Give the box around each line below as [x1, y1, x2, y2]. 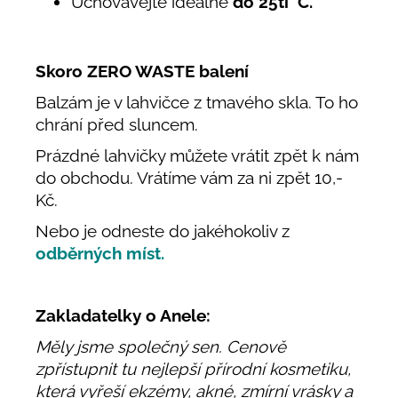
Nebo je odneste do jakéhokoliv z [36, 221, 290, 242]
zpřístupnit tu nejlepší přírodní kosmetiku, [36, 359, 351, 379]
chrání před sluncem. [36, 115, 198, 135]
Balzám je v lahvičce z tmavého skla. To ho [36, 92, 358, 113]
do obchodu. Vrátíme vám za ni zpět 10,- [36, 168, 343, 188]
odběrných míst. [36, 243, 164, 264]
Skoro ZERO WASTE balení [36, 61, 249, 82]
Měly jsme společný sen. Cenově [36, 337, 286, 357]
